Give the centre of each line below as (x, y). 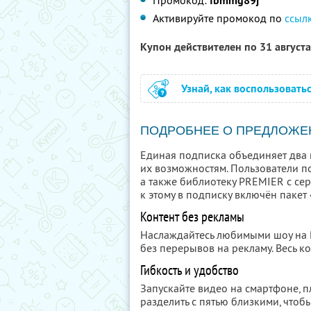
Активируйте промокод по (219, 18)
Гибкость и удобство (190, 270)
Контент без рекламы (192, 217)
